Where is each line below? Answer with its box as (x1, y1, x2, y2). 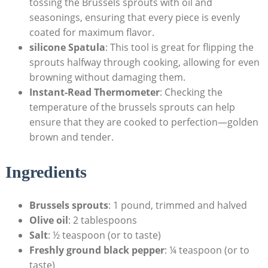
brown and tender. (29, 130, 114, 144)
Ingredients (5, 162, 87, 181)
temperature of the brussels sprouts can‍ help (29, 100, 235, 114)
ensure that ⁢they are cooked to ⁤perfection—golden (29, 115, 258, 129)
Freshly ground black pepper (29, 243, 165, 257)
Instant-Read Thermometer (29, 86, 160, 99)
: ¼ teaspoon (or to (164, 243, 249, 257)
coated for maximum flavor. (29, 26, 154, 39)
